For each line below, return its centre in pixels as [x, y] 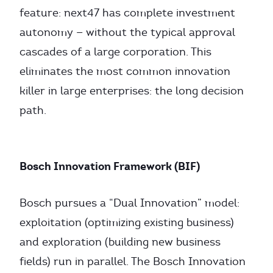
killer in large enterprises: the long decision [132, 91]
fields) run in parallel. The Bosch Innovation [133, 261]
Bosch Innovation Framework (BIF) [110, 166]
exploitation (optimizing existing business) [127, 222]
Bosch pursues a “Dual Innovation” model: [129, 203]
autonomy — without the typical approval [127, 32]
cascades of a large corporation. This [115, 52]
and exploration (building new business [120, 242]
